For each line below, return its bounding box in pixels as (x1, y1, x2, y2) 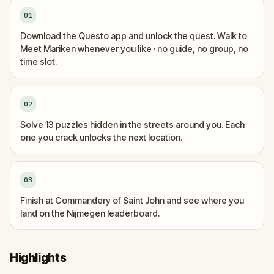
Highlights (10, 251, 67, 265)
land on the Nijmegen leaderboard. (20, 208, 160, 218)
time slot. (20, 56, 57, 67)
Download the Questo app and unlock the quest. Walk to (20, 31, 247, 41)
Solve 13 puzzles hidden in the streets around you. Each (20, 119, 245, 130)
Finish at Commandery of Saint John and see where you (20, 195, 244, 206)
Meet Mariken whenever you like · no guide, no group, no (20, 43, 248, 54)
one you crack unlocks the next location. (20, 132, 182, 143)
